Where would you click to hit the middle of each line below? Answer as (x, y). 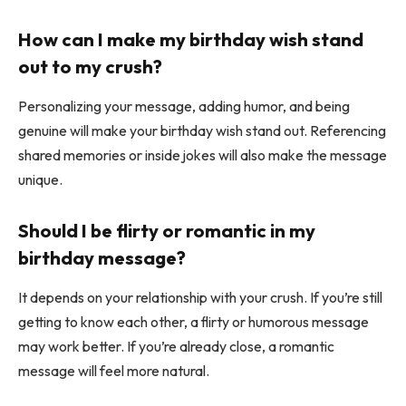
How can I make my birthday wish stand (191, 40)
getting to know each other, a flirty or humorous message (193, 322)
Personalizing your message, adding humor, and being (184, 106)
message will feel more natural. (114, 371)
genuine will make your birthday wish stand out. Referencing (202, 131)
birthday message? (102, 258)
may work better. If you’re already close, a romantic (176, 347)
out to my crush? (90, 67)
